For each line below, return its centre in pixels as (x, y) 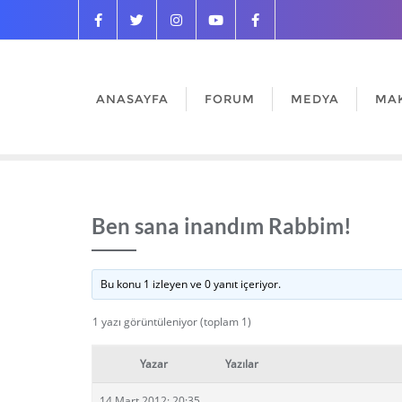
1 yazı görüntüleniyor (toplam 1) (172, 322)
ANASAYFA (132, 99)
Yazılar (242, 364)
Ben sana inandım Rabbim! (222, 226)
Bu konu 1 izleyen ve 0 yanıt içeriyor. (191, 284)
